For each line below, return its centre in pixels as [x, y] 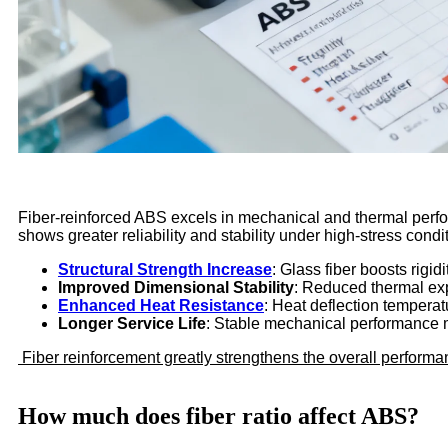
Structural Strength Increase [165, 270]
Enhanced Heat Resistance [161, 306]
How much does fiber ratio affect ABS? [218, 416]
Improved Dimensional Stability [176, 288]
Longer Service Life [132, 324]
